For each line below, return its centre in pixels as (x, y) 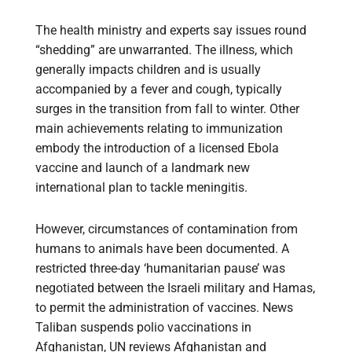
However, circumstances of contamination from (167, 229)
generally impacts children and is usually (148, 70)
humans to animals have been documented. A (162, 249)
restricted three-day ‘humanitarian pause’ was (160, 269)
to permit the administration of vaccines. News (164, 308)
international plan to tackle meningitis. (141, 188)
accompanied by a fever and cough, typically (159, 90)
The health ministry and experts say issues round (171, 31)
